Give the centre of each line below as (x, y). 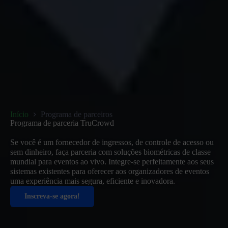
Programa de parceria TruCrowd (62, 123)
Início (19, 114)
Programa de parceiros (77, 114)
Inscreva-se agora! (52, 196)
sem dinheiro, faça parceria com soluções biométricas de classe (110, 152)
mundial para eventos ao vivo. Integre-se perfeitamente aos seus (112, 162)
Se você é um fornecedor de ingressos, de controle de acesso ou (112, 142)
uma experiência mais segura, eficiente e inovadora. (93, 181)
